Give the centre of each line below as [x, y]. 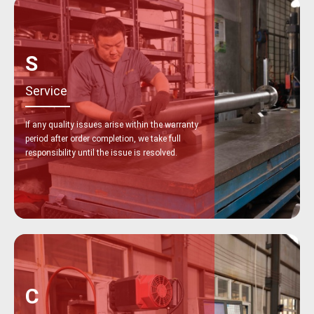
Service [46, 91]
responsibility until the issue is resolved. [101, 153]
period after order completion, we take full [103, 139]
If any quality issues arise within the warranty [112, 125]
